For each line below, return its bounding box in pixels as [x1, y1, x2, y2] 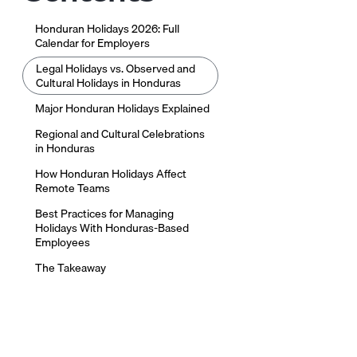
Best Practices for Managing [35, 205, 174, 223]
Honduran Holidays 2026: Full [35, 20, 179, 38]
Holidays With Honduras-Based [35, 219, 189, 237]
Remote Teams [35, 179, 110, 198]
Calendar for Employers [35, 34, 150, 53]
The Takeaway [35, 259, 106, 277]
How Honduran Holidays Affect [35, 165, 186, 183]
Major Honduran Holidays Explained [35, 100, 210, 118]
